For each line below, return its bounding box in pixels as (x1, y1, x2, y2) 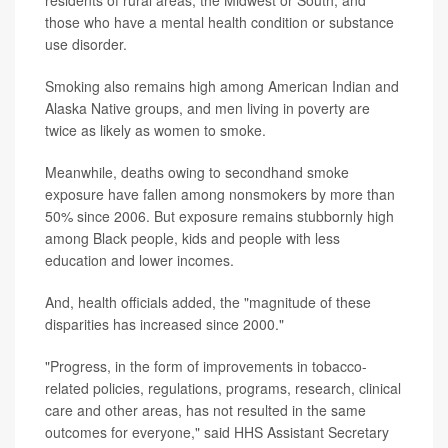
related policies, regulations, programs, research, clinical (45, 378, 401, 398)
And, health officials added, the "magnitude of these (45, 292, 371, 312)
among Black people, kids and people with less (45, 228, 340, 248)
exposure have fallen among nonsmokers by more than (45, 184, 395, 204)
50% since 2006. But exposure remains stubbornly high (45, 206, 394, 226)
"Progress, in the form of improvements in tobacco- (45, 356, 367, 376)
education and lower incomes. (45, 250, 234, 270)
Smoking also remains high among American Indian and (45, 76, 399, 96)
